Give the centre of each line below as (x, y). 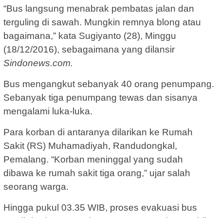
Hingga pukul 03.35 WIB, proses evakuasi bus (100, 207)
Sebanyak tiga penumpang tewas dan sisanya (100, 97)
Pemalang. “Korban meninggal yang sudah (93, 159)
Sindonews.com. (38, 63)
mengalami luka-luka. (48, 111)
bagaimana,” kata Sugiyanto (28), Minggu (90, 36)
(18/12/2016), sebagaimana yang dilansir (89, 49)
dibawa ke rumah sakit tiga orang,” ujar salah (97, 173)
